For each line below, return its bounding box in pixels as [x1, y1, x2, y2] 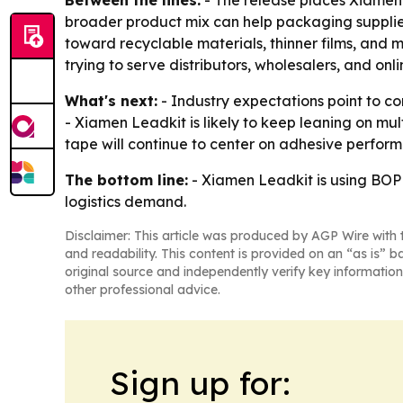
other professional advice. [65, 282, 220, 299]
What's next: [65, 92, 157, 111]
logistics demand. [65, 193, 186, 211]
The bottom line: [65, 171, 188, 190]
